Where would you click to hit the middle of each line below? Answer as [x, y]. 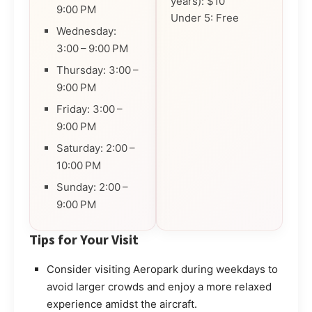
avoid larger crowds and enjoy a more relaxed [159, 286]
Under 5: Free [205, 17]
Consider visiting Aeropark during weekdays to [162, 269]
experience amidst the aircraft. [122, 304]
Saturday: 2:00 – [97, 148]
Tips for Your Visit [84, 239]
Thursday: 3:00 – [99, 70]
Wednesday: [86, 31]
